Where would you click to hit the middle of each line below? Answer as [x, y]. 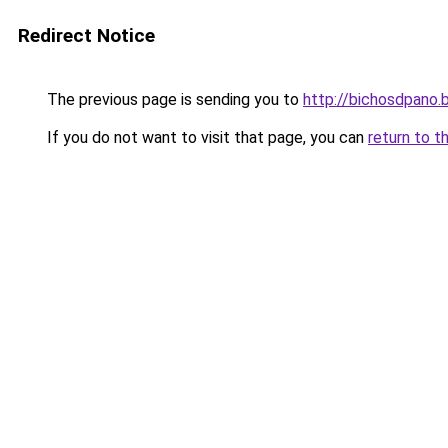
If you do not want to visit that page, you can [205, 137]
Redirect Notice [86, 35]
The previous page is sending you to [173, 99]
